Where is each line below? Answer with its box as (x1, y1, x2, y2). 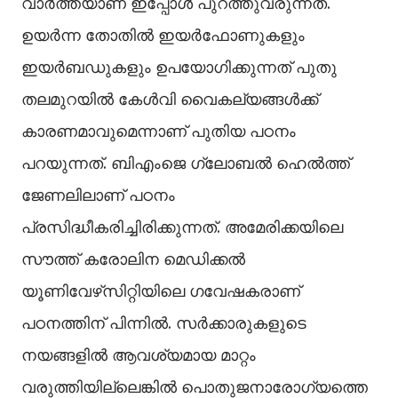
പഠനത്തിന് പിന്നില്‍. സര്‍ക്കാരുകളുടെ (21, 313, 306, 333)
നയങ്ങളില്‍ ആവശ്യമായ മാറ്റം (21, 345, 256, 365)
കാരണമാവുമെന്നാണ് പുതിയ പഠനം (21, 121, 296, 141)
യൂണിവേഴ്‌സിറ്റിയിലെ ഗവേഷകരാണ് (21, 281, 300, 301)
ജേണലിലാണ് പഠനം (21, 185, 175, 205)
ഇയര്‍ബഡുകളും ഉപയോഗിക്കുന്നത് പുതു (21, 57, 337, 77)
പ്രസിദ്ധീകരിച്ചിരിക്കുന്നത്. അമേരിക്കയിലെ (21, 217, 343, 237)
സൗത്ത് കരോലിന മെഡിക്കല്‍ (21, 249, 245, 269)
